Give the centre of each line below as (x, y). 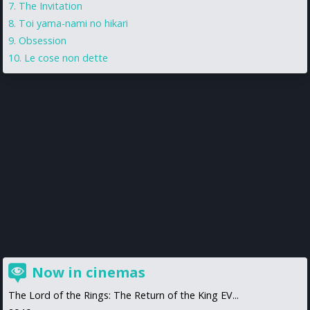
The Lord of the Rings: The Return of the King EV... (124, 295)
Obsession (43, 40)
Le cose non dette (66, 57)
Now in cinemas (89, 272)
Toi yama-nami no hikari (73, 23)
